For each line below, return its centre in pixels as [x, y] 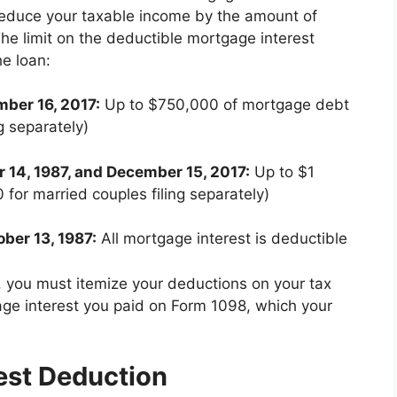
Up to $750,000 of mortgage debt [225, 105]
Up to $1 [282, 171]
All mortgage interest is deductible [222, 239]
